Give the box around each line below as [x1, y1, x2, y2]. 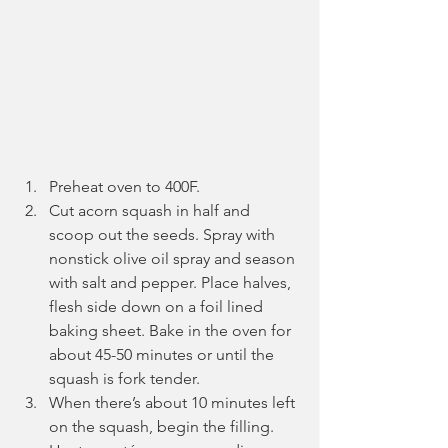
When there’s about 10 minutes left [49, 392, 299, 412]
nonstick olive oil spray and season [49, 248, 299, 268]
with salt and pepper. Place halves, [49, 272, 295, 292]
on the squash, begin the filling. [49, 416, 278, 436]
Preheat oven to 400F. [49, 176, 204, 196]
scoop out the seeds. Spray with [49, 224, 279, 244]
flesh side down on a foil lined [49, 296, 267, 316]
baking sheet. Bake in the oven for [49, 320, 295, 340]
